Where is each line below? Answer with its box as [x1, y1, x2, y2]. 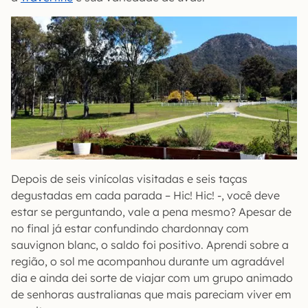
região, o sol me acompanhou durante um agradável [11, 254, 285, 268]
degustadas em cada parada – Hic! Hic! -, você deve [11, 188, 280, 202]
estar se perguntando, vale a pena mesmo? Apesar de [11, 205, 291, 219]
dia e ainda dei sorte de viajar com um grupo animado [11, 271, 293, 285]
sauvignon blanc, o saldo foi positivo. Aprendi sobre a [11, 238, 289, 252]
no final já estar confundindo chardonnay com [11, 221, 249, 235]
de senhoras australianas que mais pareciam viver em [11, 287, 291, 301]
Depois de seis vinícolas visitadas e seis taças [11, 172, 247, 186]
